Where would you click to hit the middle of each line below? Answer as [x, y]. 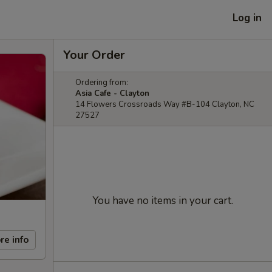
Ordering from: [102, 83]
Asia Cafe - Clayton [112, 93]
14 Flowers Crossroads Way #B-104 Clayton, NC [165, 104]
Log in [247, 18]
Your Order [94, 55]
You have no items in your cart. [163, 201]
